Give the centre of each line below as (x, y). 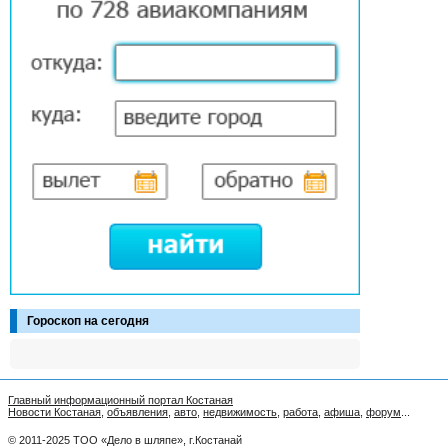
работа (300, 412)
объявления (137, 412)
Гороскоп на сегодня (88, 320)
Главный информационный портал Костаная (120, 400)
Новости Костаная (54, 412)
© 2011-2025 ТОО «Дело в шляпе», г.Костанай (125, 440)
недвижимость (240, 412)
